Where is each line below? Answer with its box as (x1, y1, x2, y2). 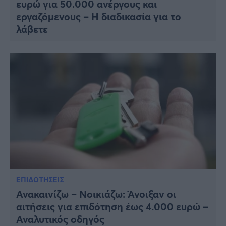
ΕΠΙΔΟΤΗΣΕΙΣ (16, 175, 64, 184)
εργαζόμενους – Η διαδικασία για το (16, 9, 181, 23)
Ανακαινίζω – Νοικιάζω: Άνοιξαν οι (16, 187, 176, 201)
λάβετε (16, 22, 48, 36)
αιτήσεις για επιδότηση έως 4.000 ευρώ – (16, 200, 208, 214)
